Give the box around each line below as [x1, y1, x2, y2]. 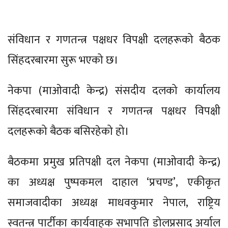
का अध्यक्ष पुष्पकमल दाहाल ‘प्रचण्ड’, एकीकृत [8, 173, 220, 192]
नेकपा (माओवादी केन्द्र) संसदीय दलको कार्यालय [8, 81, 220, 101]
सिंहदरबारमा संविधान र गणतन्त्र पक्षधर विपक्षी [8, 102, 220, 121]
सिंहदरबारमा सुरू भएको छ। [8, 51, 119, 70]
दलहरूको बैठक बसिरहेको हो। [8, 122, 129, 141]
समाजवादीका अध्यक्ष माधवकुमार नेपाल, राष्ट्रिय [8, 193, 220, 213]
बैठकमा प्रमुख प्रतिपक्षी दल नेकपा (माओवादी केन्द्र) [8, 153, 220, 172]
